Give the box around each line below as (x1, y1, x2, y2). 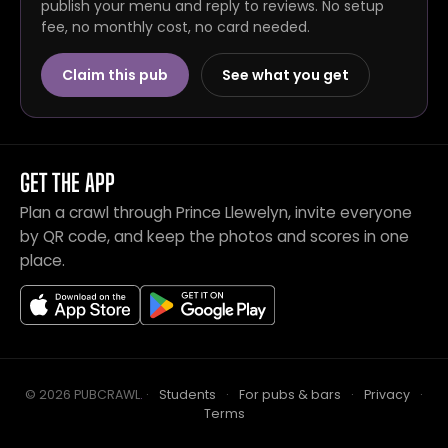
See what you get (222, 65, 349, 85)
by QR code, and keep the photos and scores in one (20, 226, 409, 247)
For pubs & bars (239, 386, 341, 403)
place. (20, 250, 65, 271)
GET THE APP (20, 168, 116, 197)
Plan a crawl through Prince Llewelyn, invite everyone (20, 202, 412, 223)
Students (159, 386, 216, 403)
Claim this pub (62, 65, 168, 85)
